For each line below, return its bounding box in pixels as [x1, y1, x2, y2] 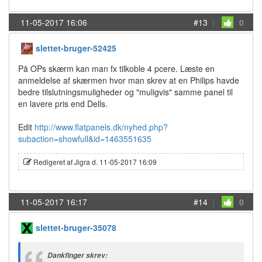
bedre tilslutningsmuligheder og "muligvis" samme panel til [18, 86, 233, 98]
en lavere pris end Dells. [18, 98, 108, 109]
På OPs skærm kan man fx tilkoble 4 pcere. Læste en [18, 63, 215, 74]
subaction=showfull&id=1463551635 [18, 133, 151, 144]
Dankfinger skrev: [47, 250, 108, 260]
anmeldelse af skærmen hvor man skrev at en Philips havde [18, 74, 239, 86]
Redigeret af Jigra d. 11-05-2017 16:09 [32, 157, 157, 167]
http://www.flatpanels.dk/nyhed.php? [35, 121, 168, 133]
